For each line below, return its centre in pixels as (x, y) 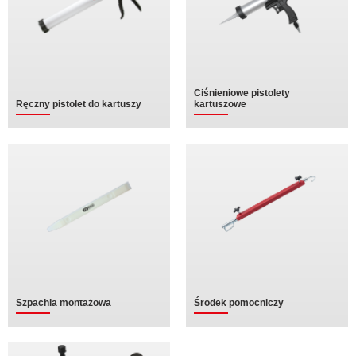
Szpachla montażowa (64, 303)
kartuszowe (220, 104)
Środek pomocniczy (239, 303)
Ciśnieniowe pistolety (242, 93)
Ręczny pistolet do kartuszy (79, 104)
